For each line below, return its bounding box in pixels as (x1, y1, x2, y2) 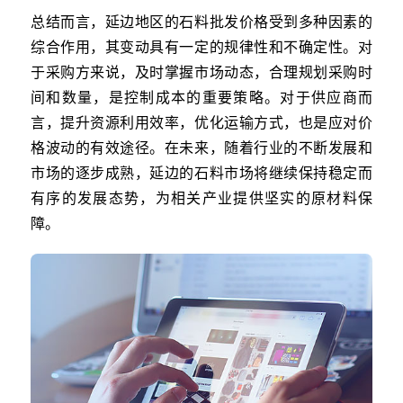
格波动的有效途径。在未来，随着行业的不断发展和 (31, 139, 372, 157)
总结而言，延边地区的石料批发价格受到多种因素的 (31, 13, 372, 31)
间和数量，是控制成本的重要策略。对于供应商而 (31, 88, 372, 106)
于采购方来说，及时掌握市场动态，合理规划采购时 (31, 63, 372, 81)
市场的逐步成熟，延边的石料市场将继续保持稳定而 (31, 164, 372, 182)
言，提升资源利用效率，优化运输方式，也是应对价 (31, 113, 372, 131)
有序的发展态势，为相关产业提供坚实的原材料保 (31, 189, 372, 207)
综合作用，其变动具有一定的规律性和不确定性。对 (31, 38, 372, 56)
